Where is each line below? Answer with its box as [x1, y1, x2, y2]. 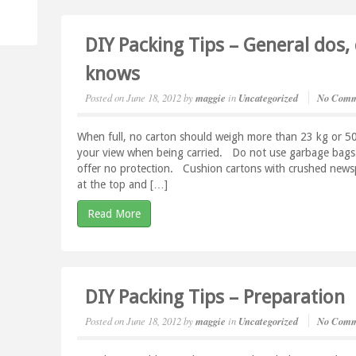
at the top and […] [77, 178, 168, 191]
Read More [87, 207, 141, 220]
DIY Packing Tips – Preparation [85, 286, 346, 308]
